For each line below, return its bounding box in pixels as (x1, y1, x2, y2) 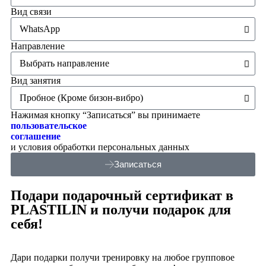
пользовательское (11, 120, 87, 131)
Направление (11, 40, 65, 51)
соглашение (11, 131, 61, 141)
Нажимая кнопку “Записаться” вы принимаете (11, 109, 200, 120)
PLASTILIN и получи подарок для (11, 201, 231, 217)
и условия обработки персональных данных (11, 141, 189, 152)
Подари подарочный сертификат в (11, 187, 233, 203)
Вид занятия (11, 75, 61, 85)
